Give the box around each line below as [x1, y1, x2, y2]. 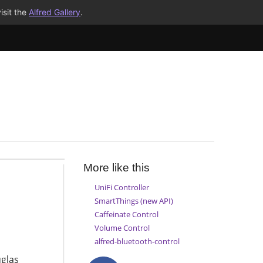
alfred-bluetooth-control [94, 236, 180, 247]
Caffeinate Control [94, 208, 159, 220]
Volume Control [94, 222, 150, 234]
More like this [83, 161, 150, 174]
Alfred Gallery [29, 7, 80, 17]
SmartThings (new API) [94, 195, 173, 206]
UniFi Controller [94, 181, 149, 193]
